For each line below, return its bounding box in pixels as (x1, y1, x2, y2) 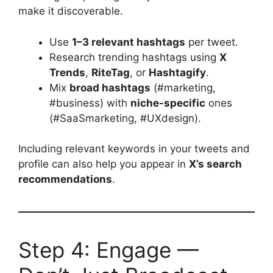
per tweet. (185, 35, 238, 48)
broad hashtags (69, 81, 151, 94)
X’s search (189, 158, 242, 170)
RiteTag (91, 66, 130, 79)
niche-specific (130, 96, 205, 109)
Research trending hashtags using (49, 51, 219, 63)
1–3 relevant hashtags (72, 35, 185, 48)
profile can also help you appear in (18, 158, 189, 170)
